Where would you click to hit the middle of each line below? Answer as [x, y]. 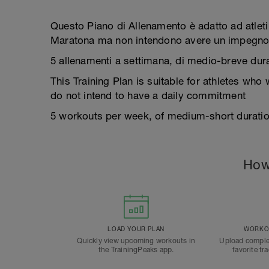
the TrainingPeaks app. [136, 250]
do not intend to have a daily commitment [148, 95]
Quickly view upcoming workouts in [136, 241]
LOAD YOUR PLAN [136, 229]
